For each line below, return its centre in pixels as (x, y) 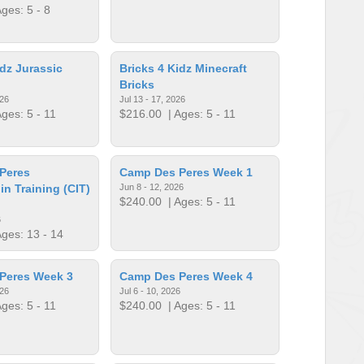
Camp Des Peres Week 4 (186, 276)
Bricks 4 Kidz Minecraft (184, 68)
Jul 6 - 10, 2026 (150, 290)
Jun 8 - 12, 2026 (152, 186)
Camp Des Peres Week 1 (186, 172)
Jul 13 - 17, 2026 (153, 99)
